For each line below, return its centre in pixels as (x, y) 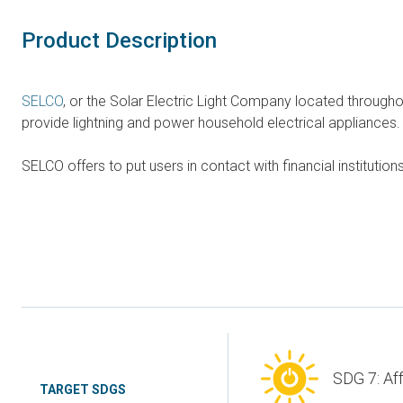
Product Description (119, 40)
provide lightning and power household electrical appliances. (211, 123)
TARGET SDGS (83, 390)
